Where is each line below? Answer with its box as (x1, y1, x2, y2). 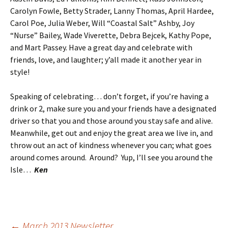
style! (10, 67, 30, 77)
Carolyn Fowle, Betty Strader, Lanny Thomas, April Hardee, (10, 6, 214, 16)
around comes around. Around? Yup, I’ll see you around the (10, 152, 213, 162)
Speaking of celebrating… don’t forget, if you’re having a (10, 91, 209, 101)
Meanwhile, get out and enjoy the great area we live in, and (10, 128, 213, 138)
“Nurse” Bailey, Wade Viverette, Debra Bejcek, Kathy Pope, (10, 30, 211, 40)
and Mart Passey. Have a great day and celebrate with (10, 42, 192, 52)
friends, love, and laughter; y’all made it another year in (10, 54, 202, 65)
